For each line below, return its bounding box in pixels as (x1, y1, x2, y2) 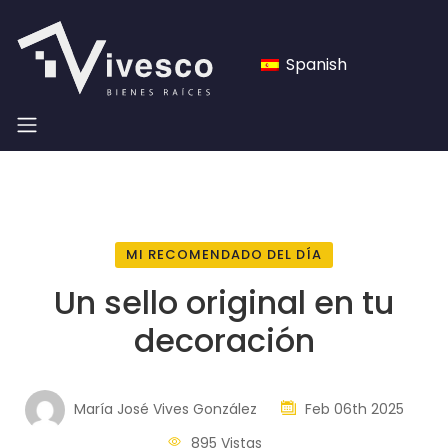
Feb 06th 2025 (300, 398, 404, 419)
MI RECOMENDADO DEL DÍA (126, 245, 322, 265)
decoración (133, 318, 315, 364)
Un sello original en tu (54, 280, 394, 326)
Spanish (282, 52, 347, 76)
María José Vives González (69, 398, 257, 419)
